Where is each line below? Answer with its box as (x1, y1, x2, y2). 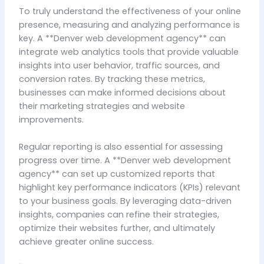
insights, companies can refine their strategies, (18, 209, 219, 221)
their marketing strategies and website (18, 100, 185, 112)
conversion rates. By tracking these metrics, (18, 72, 205, 85)
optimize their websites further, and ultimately (18, 222, 215, 235)
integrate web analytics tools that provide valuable (18, 45, 239, 58)
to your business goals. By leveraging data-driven (18, 195, 232, 207)
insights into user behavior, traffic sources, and (18, 59, 220, 71)
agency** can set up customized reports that (18, 168, 215, 180)
